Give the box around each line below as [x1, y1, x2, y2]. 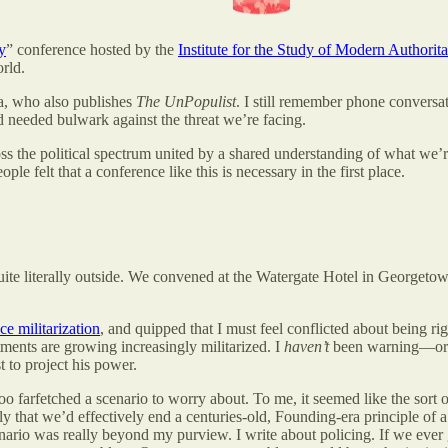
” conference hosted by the [6, 40, 178, 58]
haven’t [284, 338, 329, 356]
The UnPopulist [136, 92, 236, 110]
